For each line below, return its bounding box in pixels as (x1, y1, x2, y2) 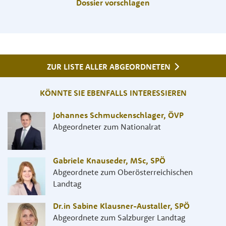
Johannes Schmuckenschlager (53, 110, 163, 121)
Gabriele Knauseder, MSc (53, 155, 146, 166)
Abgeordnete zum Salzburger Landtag (53, 212, 185, 223)
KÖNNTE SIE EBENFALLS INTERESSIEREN (39, 88, 187, 98)
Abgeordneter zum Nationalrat (53, 122, 161, 132)
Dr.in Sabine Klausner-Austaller (53, 201, 170, 211)
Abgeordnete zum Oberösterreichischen (53, 167, 193, 178)
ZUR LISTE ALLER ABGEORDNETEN (47, 61, 173, 72)
